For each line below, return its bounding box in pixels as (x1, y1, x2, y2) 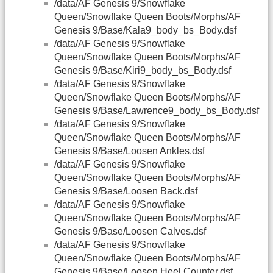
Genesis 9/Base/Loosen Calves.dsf (54, 226, 206, 237)
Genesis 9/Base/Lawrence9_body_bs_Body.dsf (54, 105, 259, 116)
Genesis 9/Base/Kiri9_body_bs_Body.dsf (54, 65, 231, 76)
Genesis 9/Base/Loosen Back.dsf (54, 186, 197, 197)
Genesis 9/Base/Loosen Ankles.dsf (54, 146, 205, 157)
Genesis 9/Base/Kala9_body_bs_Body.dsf (54, 25, 236, 36)
